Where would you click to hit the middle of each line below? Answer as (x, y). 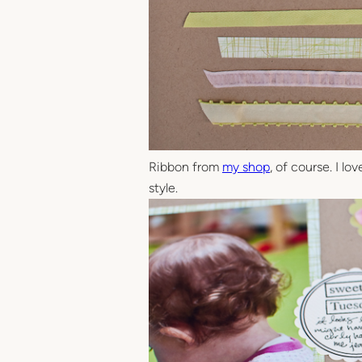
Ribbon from (185, 166)
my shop (246, 166)
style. (163, 187)
